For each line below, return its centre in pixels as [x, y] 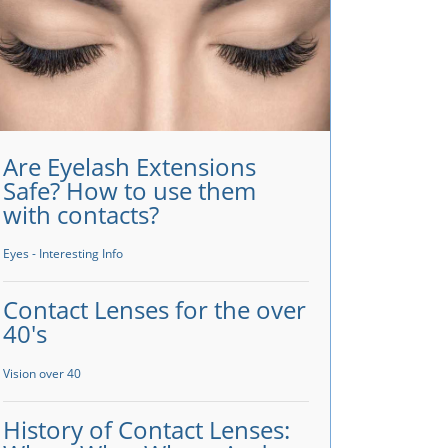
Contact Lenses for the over [154, 310]
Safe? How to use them [129, 190]
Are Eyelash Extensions [129, 166]
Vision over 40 [42, 374]
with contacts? [81, 214]
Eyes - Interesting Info [63, 254]
